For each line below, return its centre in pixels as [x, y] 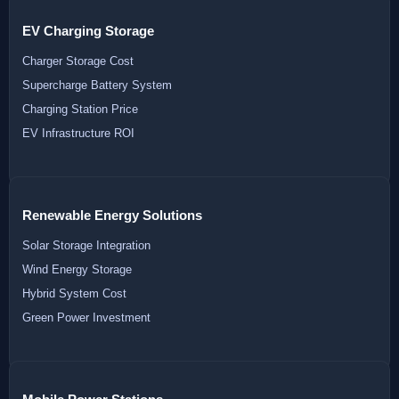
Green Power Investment [86, 317]
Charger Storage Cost [78, 61]
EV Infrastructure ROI [78, 133]
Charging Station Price [80, 109]
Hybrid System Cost [74, 293]
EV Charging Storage [88, 30]
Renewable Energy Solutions [112, 215]
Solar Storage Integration [86, 245]
